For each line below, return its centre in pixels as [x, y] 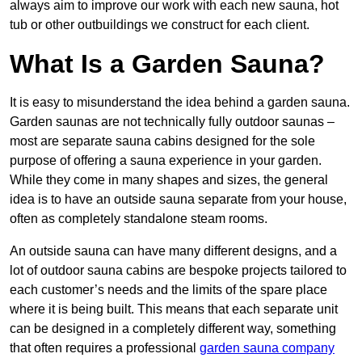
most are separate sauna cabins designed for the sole [162, 141]
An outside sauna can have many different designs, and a [173, 251]
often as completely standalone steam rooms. [139, 219]
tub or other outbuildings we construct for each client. [160, 25]
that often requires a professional [105, 348]
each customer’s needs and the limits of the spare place [168, 290]
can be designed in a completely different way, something [173, 329]
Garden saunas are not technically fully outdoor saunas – [172, 122]
